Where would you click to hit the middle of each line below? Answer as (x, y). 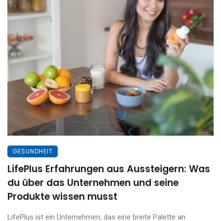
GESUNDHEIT (33, 151)
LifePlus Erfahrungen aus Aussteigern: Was (109, 169)
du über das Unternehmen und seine (93, 183)
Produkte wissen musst (62, 196)
